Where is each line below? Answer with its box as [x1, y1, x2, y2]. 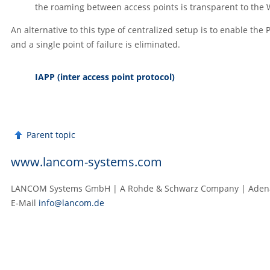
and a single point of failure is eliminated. [11, 39, 180, 51]
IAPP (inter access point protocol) [35, 71, 175, 83]
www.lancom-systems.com [11, 153, 162, 170]
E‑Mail [11, 196, 39, 209]
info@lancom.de [39, 196, 104, 209]
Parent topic [27, 128, 75, 140]
